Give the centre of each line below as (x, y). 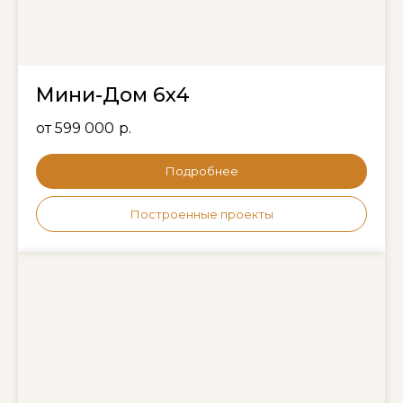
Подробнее (201, 171)
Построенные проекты (201, 215)
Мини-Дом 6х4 (113, 94)
